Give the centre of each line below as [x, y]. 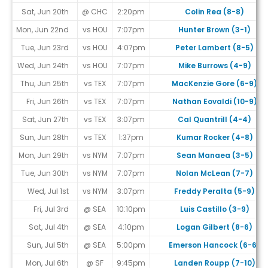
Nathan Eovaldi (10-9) [214, 102]
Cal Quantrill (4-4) [214, 120]
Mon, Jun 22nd [42, 30]
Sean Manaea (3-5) [214, 156]
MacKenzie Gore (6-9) [214, 84]
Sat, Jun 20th [45, 12]
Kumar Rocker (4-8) [214, 138]
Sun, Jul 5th [48, 245]
